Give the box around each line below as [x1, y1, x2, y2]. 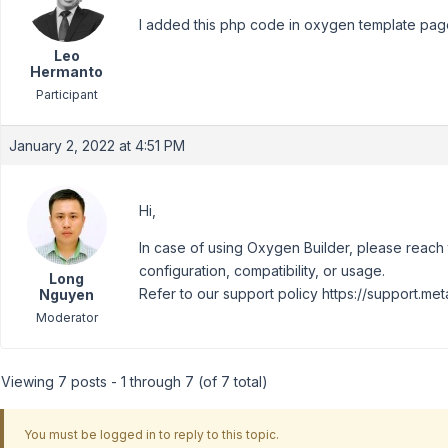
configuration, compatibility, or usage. [139, 261, 385, 279]
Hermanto [30, 62, 103, 80]
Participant [35, 86, 98, 102]
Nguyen [39, 285, 94, 303]
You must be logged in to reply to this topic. [23, 427, 279, 442]
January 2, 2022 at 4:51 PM [9, 136, 185, 154]
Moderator [35, 309, 98, 325]
